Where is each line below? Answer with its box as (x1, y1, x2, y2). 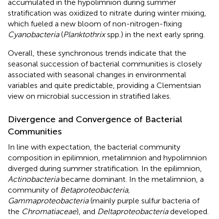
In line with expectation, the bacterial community (8, 142, 180, 152)
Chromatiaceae (22, 206, 76, 216)
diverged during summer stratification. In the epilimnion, (8, 163, 202, 173)
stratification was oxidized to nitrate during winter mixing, (8, 8, 206, 18)
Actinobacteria (8, 174, 59, 184)
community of (8, 185, 60, 195)
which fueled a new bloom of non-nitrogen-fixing (8, 19, 182, 28)
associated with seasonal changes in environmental (8, 69, 186, 79)
